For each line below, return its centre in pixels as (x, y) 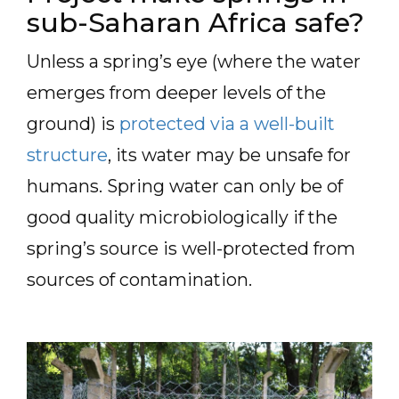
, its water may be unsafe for (229, 155)
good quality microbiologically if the (182, 217)
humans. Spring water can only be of (185, 186)
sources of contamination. (142, 280)
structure (67, 155)
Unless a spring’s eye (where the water (194, 61)
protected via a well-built (227, 124)
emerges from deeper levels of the (176, 93)
